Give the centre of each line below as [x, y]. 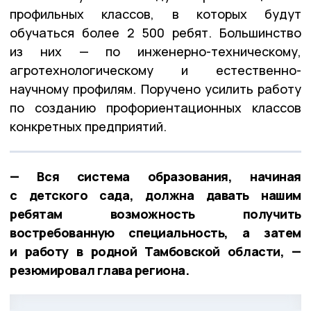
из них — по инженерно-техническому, [155, 51]
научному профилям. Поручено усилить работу [155, 89]
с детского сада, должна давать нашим [155, 195]
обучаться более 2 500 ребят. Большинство [155, 32]
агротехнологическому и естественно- [155, 70]
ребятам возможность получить [155, 213]
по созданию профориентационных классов [155, 107]
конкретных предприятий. [88, 126]
